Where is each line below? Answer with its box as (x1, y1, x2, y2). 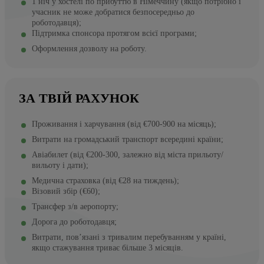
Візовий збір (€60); (32, 186, 100, 196)
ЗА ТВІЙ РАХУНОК (19, 90, 139, 105)
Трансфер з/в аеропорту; (32, 202, 118, 211)
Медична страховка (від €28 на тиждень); (32, 176, 179, 185)
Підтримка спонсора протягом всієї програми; (32, 28, 197, 38)
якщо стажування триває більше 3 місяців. (32, 243, 183, 252)
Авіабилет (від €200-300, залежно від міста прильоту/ (32, 150, 223, 159)
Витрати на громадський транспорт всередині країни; (32, 134, 223, 144)
